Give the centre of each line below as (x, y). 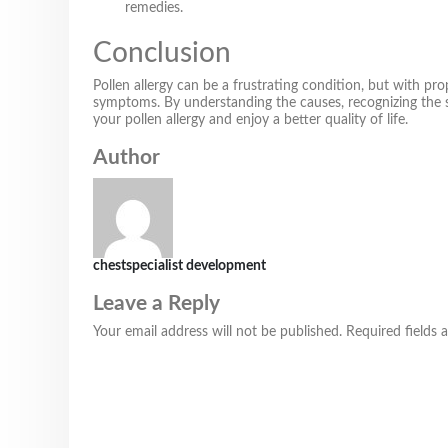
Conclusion (162, 53)
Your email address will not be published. (217, 332)
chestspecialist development (179, 266)
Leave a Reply (156, 303)
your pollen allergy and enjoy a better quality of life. (250, 120)
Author (126, 157)
